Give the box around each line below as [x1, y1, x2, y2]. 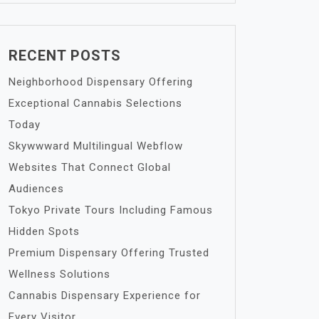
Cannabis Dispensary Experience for [9, 289, 201, 302]
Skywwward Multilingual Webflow [9, 140, 183, 152]
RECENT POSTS [9, 47, 121, 64]
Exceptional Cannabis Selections [9, 97, 182, 110]
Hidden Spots [9, 225, 80, 238]
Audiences [9, 182, 64, 195]
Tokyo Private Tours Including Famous [9, 204, 213, 216]
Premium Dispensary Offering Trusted [9, 246, 209, 259]
